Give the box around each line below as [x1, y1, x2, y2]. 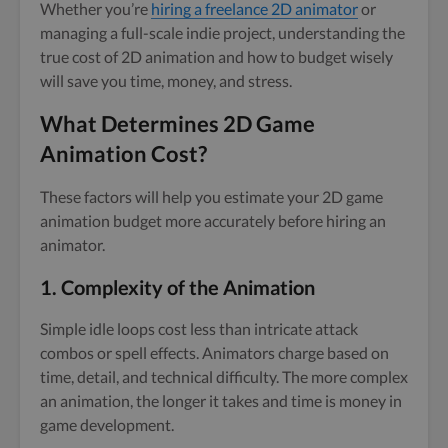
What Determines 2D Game [40, 109, 315, 137]
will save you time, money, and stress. [40, 70, 292, 90]
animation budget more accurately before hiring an [40, 210, 386, 230]
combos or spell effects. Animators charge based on [40, 342, 389, 362]
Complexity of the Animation [61, 274, 315, 299]
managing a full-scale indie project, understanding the [40, 22, 405, 42]
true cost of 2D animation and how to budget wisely [40, 46, 393, 66]
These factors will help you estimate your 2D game [40, 186, 383, 206]
